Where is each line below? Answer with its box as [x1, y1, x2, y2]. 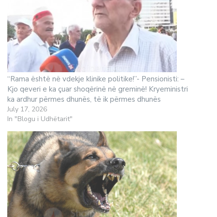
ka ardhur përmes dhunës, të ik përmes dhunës [7, 94, 161, 104]
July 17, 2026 [7, 105, 47, 114]
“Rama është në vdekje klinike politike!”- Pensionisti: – [7, 74, 185, 84]
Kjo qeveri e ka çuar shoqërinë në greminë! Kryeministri [7, 84, 188, 94]
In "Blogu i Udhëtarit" [7, 114, 73, 124]
